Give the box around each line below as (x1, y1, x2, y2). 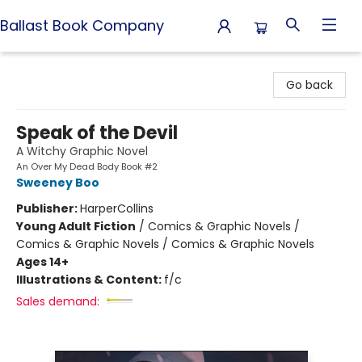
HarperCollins (80, 200, 154, 217)
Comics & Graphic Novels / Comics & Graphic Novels (16, 236, 314, 252)
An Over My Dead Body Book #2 (16, 160, 158, 173)
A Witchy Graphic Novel (16, 143, 148, 159)
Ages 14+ (16, 254, 69, 270)
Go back (286, 77, 333, 93)
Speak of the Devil (16, 120, 178, 145)
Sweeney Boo (16, 175, 99, 191)
